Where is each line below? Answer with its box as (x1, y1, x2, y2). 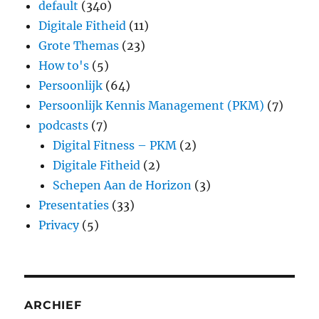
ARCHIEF (24, 298, 82, 313)
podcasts (38, 118, 89, 133)
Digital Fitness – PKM (53, 138, 177, 153)
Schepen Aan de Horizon (53, 178, 192, 193)
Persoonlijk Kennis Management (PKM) (38, 98, 265, 113)
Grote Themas (38, 38, 120, 53)
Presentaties (38, 198, 110, 213)
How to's (38, 58, 90, 73)
